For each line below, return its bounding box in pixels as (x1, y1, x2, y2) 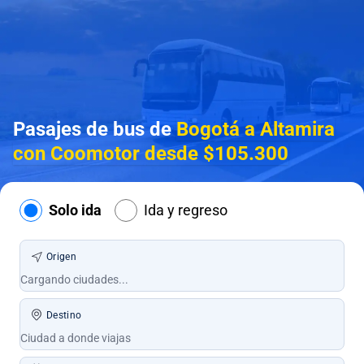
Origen (46, 251, 76, 262)
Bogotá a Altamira (176, 118, 335, 141)
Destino (46, 310, 82, 321)
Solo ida (49, 201, 102, 219)
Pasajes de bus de (13, 118, 176, 141)
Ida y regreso (144, 201, 227, 219)
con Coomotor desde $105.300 (13, 142, 288, 165)
